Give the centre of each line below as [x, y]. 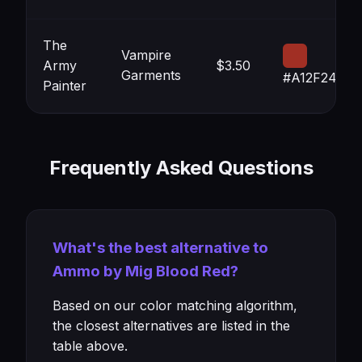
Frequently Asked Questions [181, 168]
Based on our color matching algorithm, [175, 305]
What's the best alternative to [160, 248]
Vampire [146, 55]
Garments [151, 75]
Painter [65, 86]
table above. [90, 346]
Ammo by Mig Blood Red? [145, 271]
